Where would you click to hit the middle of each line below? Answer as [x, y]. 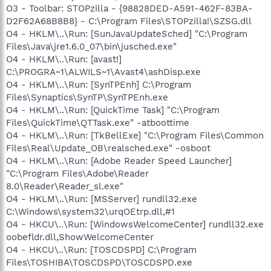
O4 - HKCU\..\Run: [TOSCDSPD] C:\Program [101, 250]
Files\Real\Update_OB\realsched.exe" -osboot [108, 148]
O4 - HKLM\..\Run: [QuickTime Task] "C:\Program [113, 110]
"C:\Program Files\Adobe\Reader [77, 173]
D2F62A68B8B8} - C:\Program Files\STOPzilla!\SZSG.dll [129, 21]
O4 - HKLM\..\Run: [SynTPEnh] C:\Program [99, 84]
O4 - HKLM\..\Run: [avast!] [64, 59]
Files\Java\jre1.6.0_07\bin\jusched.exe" [91, 46]
